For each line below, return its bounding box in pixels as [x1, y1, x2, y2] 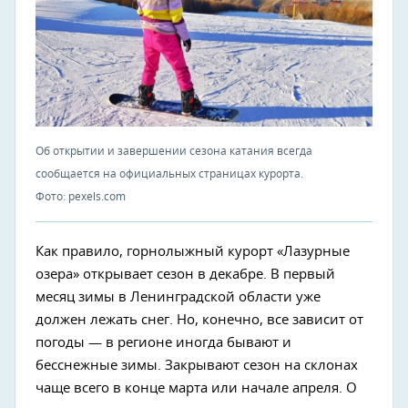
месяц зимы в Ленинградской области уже [36, 290, 321, 304]
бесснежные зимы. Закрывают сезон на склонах [36, 358, 358, 372]
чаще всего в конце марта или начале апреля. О [36, 381, 357, 395]
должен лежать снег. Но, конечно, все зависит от [36, 312, 363, 327]
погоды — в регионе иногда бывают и [36, 335, 291, 350]
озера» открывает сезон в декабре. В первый [36, 267, 335, 281]
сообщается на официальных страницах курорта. [36, 168, 303, 179]
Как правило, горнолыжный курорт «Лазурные [36, 244, 350, 259]
